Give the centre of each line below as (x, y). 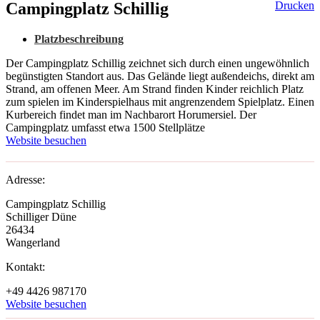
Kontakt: (25, 267)
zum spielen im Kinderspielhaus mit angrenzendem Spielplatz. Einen (160, 102)
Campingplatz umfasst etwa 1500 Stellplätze (105, 128)
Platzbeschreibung (79, 39)
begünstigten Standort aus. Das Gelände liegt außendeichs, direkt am (160, 76)
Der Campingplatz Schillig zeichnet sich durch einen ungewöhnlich (157, 64)
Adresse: (25, 180)
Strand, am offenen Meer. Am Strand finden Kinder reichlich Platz (155, 89)
